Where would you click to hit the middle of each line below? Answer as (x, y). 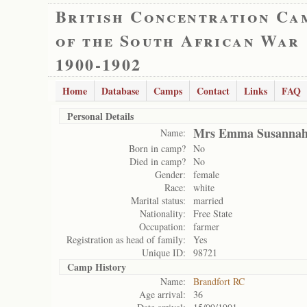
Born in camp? (157, 148)
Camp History (97, 267)
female (206, 174)
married (208, 200)
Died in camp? (158, 161)
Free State (213, 213)
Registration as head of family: (126, 240)
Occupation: (162, 226)
